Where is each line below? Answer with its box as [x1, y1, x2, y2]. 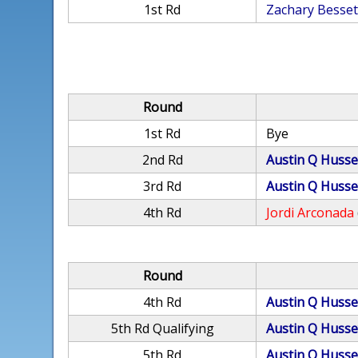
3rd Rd [143, 177, 182, 195]
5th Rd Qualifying [110, 320, 214, 337]
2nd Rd [141, 151, 183, 169]
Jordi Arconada [266, 204, 355, 221]
